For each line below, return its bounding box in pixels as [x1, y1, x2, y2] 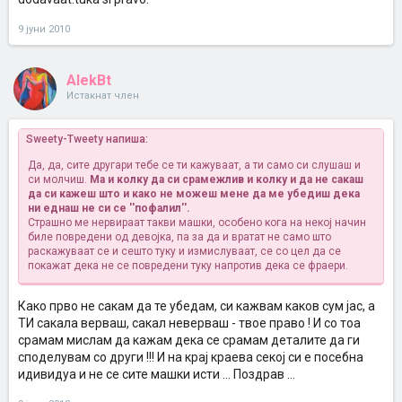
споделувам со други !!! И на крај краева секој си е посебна [18, 350, 363, 364]
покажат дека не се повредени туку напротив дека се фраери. [28, 259, 348, 272]
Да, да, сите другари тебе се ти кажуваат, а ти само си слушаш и [28, 159, 361, 171]
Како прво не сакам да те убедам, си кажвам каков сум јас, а [18, 299, 375, 313]
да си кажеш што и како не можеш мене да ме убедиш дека [28, 188, 360, 200]
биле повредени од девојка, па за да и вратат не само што [28, 231, 331, 243]
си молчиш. [28, 173, 90, 186]
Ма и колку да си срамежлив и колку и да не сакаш [90, 173, 363, 186]
